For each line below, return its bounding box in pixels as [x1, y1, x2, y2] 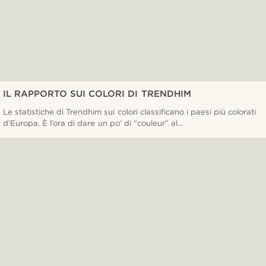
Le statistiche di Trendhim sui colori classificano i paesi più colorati [3, 106, 256, 116]
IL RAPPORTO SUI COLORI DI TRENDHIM [3, 88, 191, 99]
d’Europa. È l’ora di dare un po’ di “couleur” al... [3, 118, 183, 128]
